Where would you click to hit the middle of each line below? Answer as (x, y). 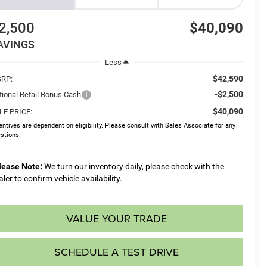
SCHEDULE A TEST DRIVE (117, 252)
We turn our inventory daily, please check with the (133, 166)
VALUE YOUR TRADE (117, 218)
